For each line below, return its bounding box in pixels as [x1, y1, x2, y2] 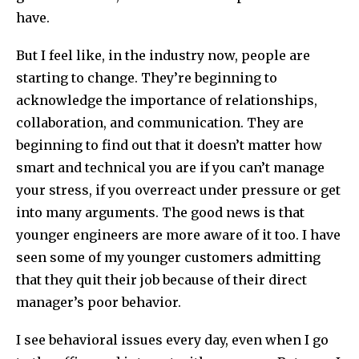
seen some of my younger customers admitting [16, 249, 321, 266]
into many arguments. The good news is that [16, 204, 305, 221]
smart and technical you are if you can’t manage [16, 159, 325, 176]
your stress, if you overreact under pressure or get [16, 182, 341, 199]
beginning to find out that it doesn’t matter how [16, 137, 322, 154]
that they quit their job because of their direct [16, 272, 307, 288]
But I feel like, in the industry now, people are [16, 47, 310, 64]
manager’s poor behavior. [16, 294, 181, 311]
